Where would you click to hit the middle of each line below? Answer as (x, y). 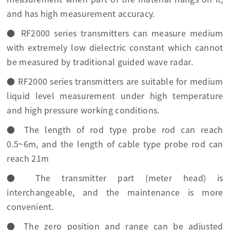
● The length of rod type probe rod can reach (115, 130)
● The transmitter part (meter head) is (115, 178)
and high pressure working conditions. (83, 110)
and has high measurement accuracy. (81, 14)
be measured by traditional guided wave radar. (100, 62)
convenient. (30, 207)
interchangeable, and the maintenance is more (115, 192)
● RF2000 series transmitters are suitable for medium (115, 81)
